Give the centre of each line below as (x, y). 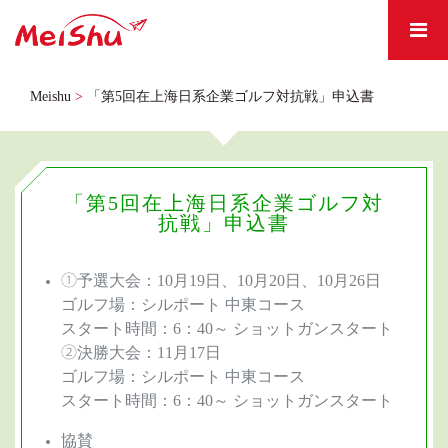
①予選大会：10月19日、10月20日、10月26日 (221, 280)
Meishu (50, 95)
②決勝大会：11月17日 (141, 352)
